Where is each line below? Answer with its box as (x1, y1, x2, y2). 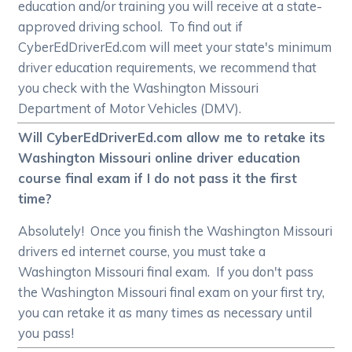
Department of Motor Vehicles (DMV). (18, 100, 242, 117)
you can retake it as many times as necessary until (18, 304, 313, 321)
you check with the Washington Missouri (18, 79, 259, 97)
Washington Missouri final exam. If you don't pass (18, 263, 314, 280)
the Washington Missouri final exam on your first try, (18, 284, 325, 301)
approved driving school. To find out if (18, 18, 244, 35)
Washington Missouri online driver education (18, 149, 301, 167)
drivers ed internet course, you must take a (18, 243, 266, 260)
